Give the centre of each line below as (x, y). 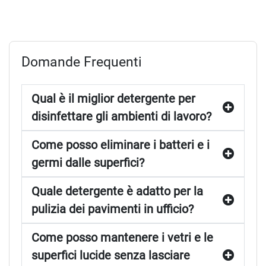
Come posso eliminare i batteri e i (121, 145)
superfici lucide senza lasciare (111, 255)
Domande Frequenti (82, 62)
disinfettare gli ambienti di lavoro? (121, 116)
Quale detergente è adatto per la (117, 191)
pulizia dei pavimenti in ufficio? (113, 209)
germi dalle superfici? (88, 163)
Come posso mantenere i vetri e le (122, 237)
